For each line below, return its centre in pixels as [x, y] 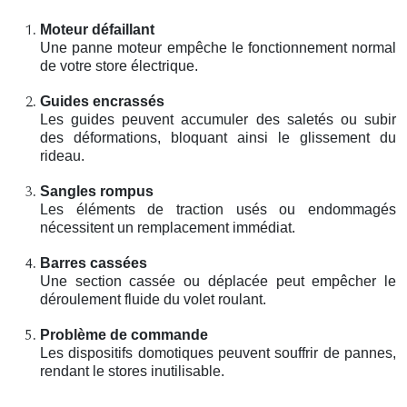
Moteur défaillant [97, 29]
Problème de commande [124, 334]
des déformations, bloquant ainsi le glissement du [218, 137]
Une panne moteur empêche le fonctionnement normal [218, 47]
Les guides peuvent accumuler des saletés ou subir [218, 119]
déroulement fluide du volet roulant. [153, 299]
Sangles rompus [97, 191]
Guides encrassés [102, 101]
